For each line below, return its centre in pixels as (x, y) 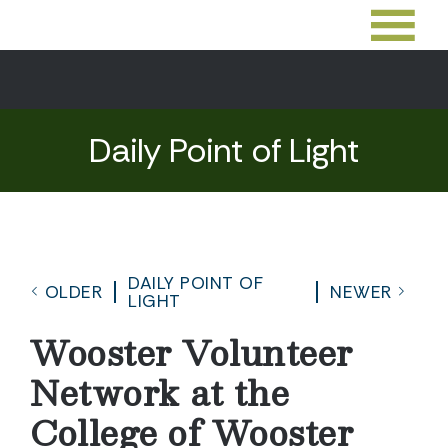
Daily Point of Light (224, 150)
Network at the (159, 392)
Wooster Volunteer (191, 352)
